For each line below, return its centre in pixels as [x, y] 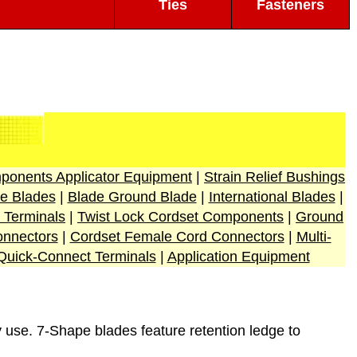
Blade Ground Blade [132, 197]
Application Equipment [238, 257]
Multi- [314, 237]
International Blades [272, 197]
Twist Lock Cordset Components [180, 217]
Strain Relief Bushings [275, 177]
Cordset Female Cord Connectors [177, 237]
